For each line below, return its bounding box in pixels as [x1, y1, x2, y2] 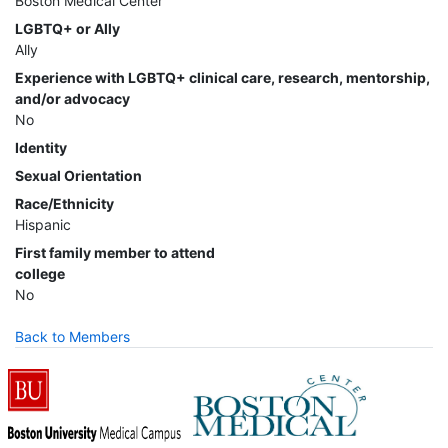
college [15, 264, 65, 282]
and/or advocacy [15, 89, 130, 107]
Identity [15, 138, 67, 156]
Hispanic [15, 215, 71, 233]
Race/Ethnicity [15, 194, 114, 212]
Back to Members [15, 327, 130, 345]
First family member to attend [15, 243, 215, 261]
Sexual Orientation [15, 166, 142, 184]
